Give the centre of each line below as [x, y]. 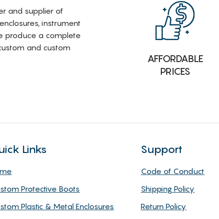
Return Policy [164, 206]
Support [162, 149]
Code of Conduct [173, 171]
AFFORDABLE [175, 59]
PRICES [175, 72]
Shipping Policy [168, 188]
